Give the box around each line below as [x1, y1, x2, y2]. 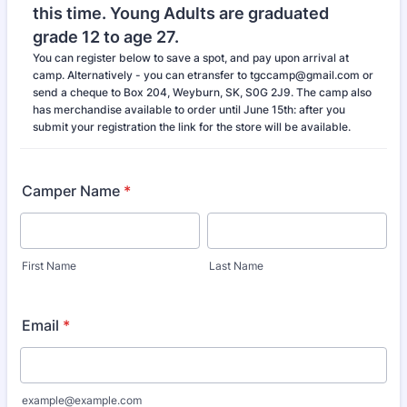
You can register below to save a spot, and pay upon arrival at [33, 51, 349, 65]
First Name [22, 259, 76, 273]
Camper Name [22, 182, 120, 200]
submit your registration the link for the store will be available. [33, 120, 351, 134]
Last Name [209, 259, 263, 273]
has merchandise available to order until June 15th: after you [33, 103, 345, 116]
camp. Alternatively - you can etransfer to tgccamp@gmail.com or [33, 68, 373, 82]
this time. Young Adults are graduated [33, 4, 329, 23]
